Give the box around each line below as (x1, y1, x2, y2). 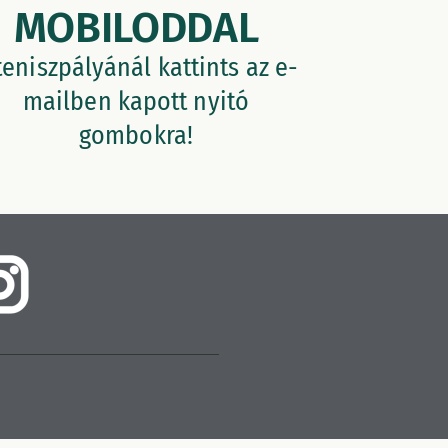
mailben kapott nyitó (22, 86, 249, 118)
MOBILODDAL (13, 3, 259, 54)
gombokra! (79, 120, 193, 152)
